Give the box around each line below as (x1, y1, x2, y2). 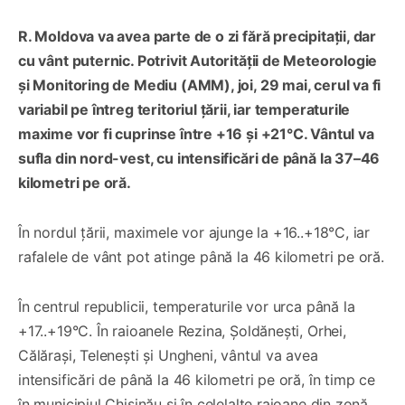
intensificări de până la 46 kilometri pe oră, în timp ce (18, 370, 375, 389)
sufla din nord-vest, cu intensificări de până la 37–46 (18, 148, 381, 167)
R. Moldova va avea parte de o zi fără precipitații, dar (18, 26, 377, 45)
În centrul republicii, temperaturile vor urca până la (18, 297, 355, 316)
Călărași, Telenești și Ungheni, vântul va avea (18, 345, 318, 364)
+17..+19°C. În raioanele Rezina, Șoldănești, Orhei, (18, 321, 346, 340)
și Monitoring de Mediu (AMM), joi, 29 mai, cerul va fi (18, 75, 381, 94)
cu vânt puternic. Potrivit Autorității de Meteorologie (18, 51, 378, 70)
